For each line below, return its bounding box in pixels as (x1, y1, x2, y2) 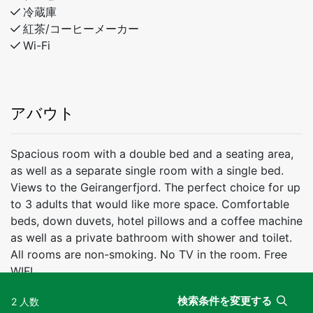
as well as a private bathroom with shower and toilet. (10, 231, 292, 245)
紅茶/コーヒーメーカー (23, 22, 139, 36)
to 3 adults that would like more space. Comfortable (10, 197, 289, 211)
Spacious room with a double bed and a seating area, (10, 147, 293, 161)
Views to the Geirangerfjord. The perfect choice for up (10, 180, 300, 194)
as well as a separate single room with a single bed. (10, 163, 284, 177)
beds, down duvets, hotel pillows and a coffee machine (10, 214, 303, 228)
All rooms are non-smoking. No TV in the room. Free (10, 247, 287, 261)
